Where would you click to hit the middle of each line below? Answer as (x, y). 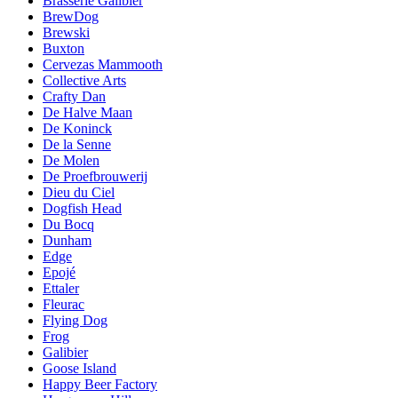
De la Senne (77, 144)
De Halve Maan (88, 112)
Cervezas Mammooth (103, 64)
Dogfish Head (82, 208)
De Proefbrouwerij (95, 176)
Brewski (66, 32)
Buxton (64, 48)
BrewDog (71, 16)
